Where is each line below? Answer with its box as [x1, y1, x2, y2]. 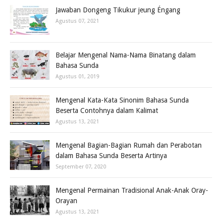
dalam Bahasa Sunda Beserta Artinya [55, 152, 167, 160]
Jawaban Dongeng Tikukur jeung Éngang [55, 6, 180, 14]
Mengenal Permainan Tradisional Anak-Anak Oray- [55, 186, 208, 194]
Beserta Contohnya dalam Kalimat [55, 107, 158, 114]
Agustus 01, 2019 [55, 73, 99, 80]
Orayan [55, 197, 77, 205]
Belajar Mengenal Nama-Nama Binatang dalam [55, 51, 196, 59]
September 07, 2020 [55, 164, 106, 170]
